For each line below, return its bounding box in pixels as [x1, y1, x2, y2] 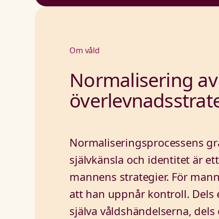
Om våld [69, 45, 100, 56]
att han [69, 186, 108, 201]
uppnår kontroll [108, 186, 187, 201]
